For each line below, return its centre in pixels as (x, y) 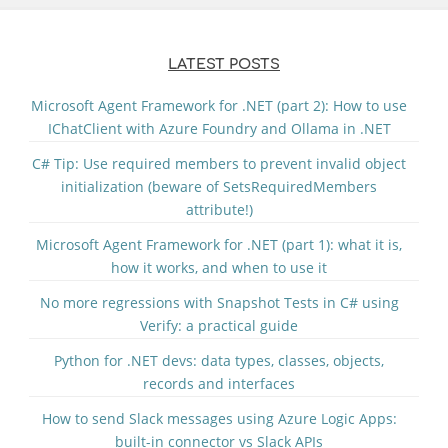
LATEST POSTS (224, 63)
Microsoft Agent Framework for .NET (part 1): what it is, (219, 244)
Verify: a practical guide (219, 325)
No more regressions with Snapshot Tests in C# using (219, 302)
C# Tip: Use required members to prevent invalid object (219, 163)
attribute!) (219, 209)
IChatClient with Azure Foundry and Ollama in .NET (219, 128)
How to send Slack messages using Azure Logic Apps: (219, 418)
